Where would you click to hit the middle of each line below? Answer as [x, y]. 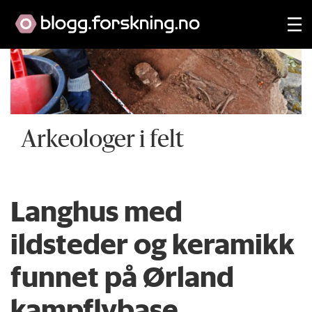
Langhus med [97, 211]
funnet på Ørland [123, 277]
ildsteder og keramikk [153, 244]
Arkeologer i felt [103, 141]
